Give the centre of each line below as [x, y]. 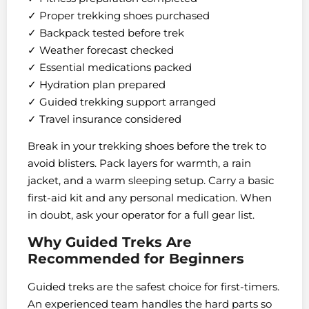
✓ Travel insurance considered [104, 119]
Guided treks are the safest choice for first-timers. [153, 286]
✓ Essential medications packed [110, 67]
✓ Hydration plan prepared [97, 84]
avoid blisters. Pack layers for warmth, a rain [139, 163]
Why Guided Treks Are [110, 242]
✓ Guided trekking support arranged [122, 101]
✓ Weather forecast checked [101, 50]
